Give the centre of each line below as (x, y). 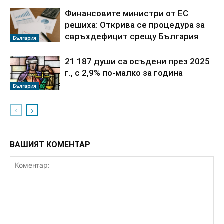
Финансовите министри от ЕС (127, 13)
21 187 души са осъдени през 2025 (137, 61)
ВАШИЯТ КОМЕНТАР (50, 144)
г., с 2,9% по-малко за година (124, 73)
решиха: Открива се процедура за (135, 25)
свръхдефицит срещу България (132, 36)
